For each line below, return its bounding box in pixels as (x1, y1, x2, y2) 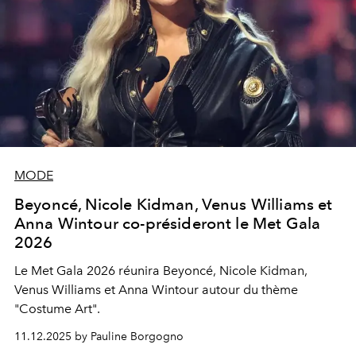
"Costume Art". (14, 300, 100, 316)
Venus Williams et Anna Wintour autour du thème (14, 281, 298, 297)
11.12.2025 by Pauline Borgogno (14, 329, 184, 343)
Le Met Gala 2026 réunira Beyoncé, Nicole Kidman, (14, 262, 308, 278)
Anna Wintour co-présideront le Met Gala (14, 213, 321, 233)
